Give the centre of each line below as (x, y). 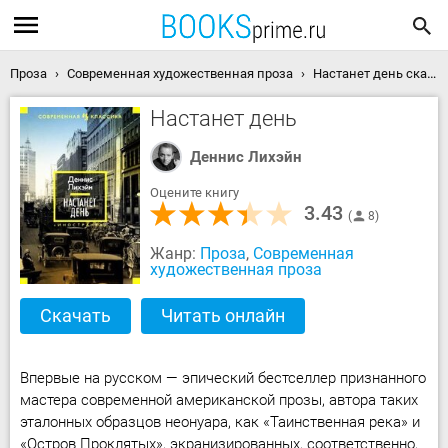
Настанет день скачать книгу (370, 73)
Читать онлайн (223, 315)
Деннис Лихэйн (246, 157)
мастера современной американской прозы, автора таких (219, 400)
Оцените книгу (194, 192)
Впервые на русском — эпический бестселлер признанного (223, 378)
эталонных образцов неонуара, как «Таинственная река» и (220, 422)
